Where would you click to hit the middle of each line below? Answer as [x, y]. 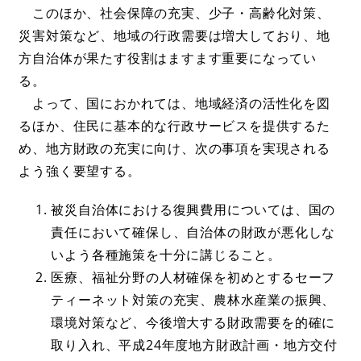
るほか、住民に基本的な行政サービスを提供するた [174, 125]
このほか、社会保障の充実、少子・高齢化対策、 [174, 12]
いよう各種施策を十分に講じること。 [166, 254]
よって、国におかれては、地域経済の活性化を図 [174, 103]
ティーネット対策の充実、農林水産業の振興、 [193, 299]
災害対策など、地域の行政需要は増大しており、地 [174, 35]
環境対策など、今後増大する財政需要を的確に [193, 322]
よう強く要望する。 [80, 170]
